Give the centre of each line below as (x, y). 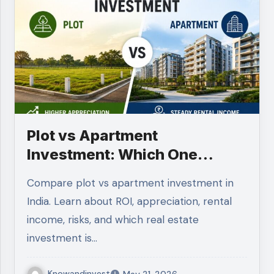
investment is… (62, 238)
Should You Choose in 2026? (131, 173)
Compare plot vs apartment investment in (31, 183)
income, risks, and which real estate (113, 219)
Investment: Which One (113, 154)
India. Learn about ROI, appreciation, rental (130, 201)
